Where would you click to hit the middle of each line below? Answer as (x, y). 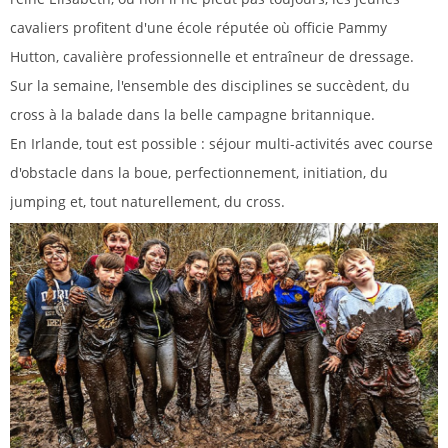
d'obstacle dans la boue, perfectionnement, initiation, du (199, 173)
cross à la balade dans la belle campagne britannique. (192, 115)
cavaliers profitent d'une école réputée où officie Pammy (198, 28)
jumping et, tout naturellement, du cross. (147, 202)
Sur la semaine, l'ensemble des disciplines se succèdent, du (210, 86)
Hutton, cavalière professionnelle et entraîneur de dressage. (212, 57)
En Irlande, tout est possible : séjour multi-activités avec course (221, 144)
